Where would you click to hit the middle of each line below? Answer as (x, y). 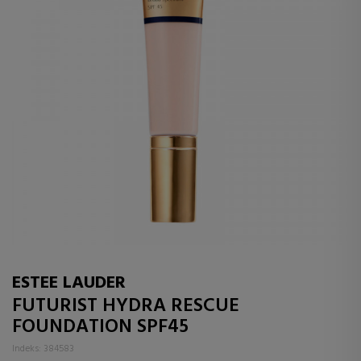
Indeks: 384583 (43, 349)
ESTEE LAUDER (69, 283)
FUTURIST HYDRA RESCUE (126, 306)
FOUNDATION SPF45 (100, 327)
